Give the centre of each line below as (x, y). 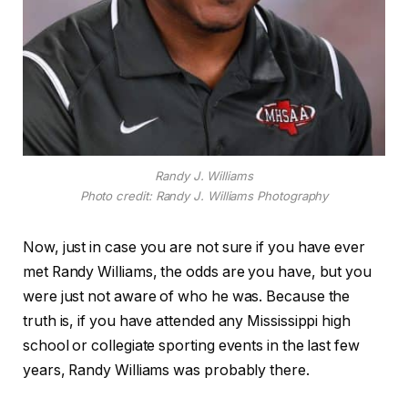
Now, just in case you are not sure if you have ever (194, 248)
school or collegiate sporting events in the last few (191, 346)
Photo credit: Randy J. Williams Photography (204, 196)
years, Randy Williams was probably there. (166, 371)
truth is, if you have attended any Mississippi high (187, 321)
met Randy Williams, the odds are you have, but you (198, 272)
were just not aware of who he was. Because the (187, 297)
